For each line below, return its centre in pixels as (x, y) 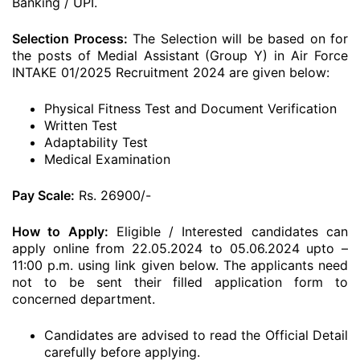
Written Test (81, 125)
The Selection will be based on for (237, 39)
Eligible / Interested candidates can (228, 231)
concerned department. (84, 299)
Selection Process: (70, 39)
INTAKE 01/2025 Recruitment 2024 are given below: (171, 72)
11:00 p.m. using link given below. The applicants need (180, 265)
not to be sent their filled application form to (180, 282)
